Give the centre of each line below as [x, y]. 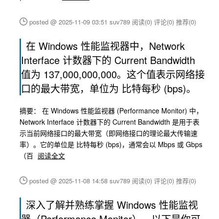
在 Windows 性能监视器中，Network [105, 46]
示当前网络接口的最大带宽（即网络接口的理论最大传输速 [109, 133]
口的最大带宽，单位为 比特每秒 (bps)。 [109, 88]
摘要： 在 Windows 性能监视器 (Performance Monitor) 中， [111, 110]
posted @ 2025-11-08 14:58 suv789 [81, 181]
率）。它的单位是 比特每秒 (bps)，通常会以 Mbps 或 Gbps [111, 144]
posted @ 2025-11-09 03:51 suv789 [81, 22]
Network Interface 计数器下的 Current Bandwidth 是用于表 [109, 122]
